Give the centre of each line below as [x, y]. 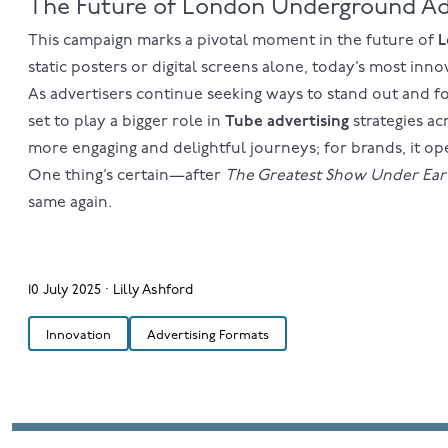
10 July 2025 [64, 290]
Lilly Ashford [152, 290]
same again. [69, 203]
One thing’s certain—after [126, 176]
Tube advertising [286, 122]
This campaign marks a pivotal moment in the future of [232, 41]
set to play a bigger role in [126, 122]
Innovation [78, 335]
